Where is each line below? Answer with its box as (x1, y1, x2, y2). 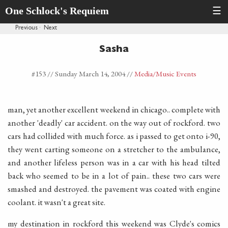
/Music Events (153, 69, 196, 79)
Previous (15, 25, 38, 32)
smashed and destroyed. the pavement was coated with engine (8, 183, 220, 194)
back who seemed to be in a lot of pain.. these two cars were (8, 169, 220, 181)
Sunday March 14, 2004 (55, 69, 127, 79)
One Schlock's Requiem (5, 5, 109, 16)
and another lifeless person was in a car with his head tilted (8, 156, 220, 168)
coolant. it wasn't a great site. (8, 196, 105, 208)
